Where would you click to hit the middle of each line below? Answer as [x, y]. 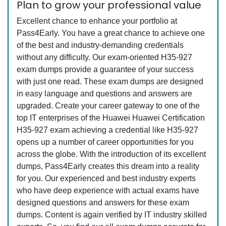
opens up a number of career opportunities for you [105, 142]
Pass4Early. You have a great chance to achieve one [111, 33]
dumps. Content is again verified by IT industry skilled [112, 215]
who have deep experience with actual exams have [108, 190]
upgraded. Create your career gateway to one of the [108, 106]
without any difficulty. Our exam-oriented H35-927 [104, 57]
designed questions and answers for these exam [103, 203]
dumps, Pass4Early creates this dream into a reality [108, 166]
